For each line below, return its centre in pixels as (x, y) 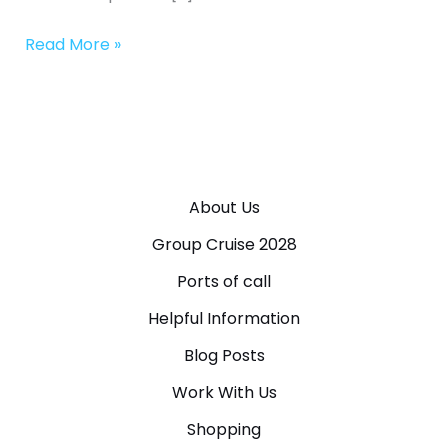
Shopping (224, 430)
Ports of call (224, 282)
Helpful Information (224, 319)
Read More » (72, 45)
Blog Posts (224, 356)
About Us (224, 208)
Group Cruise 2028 (224, 245)
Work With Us (224, 393)
